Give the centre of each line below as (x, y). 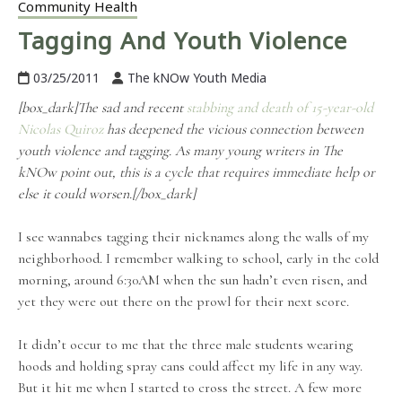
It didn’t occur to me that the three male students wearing (185, 345)
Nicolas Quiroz (61, 130)
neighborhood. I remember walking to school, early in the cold (198, 259)
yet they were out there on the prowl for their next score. (184, 302)
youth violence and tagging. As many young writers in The (180, 151)
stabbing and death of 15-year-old (280, 108)
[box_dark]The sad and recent (102, 108)
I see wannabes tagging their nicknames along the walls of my (193, 237)
